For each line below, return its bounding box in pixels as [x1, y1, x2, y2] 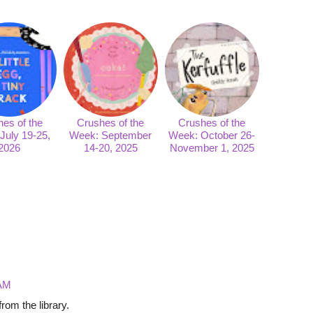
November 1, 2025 [169, 141, 254, 154]
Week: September [69, 129, 152, 141]
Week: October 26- [168, 129, 256, 141]
